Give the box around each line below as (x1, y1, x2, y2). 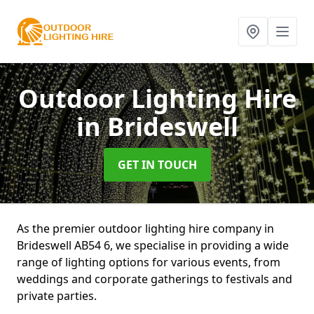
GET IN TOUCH (117, 157, 197, 172)
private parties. (17, 288, 97, 303)
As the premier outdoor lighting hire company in (17, 221, 274, 236)
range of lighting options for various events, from (17, 254, 280, 270)
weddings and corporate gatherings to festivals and (17, 271, 292, 287)
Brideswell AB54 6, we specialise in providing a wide (17, 238, 289, 253)
